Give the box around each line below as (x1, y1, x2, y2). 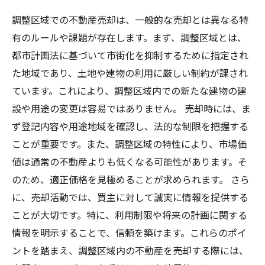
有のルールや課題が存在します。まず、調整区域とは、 (12, 30, 247, 44)
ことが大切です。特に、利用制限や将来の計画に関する (12, 208, 247, 222)
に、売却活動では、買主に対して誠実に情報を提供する (12, 190, 248, 204)
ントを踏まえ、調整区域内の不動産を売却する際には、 (12, 243, 248, 257)
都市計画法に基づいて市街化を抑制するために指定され (12, 48, 248, 62)
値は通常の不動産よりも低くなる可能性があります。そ (12, 154, 247, 169)
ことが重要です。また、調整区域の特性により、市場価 (12, 137, 247, 151)
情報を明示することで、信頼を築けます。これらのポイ (12, 225, 247, 240)
